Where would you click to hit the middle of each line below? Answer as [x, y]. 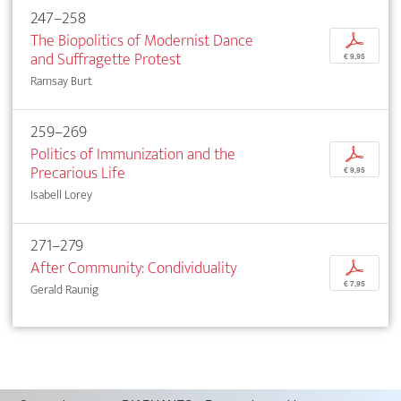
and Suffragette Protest [106, 59]
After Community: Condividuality [134, 268]
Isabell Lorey [61, 194]
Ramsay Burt [61, 81]
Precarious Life [78, 173]
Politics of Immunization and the [133, 154]
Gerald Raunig [64, 289]
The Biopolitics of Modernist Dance [142, 40]
